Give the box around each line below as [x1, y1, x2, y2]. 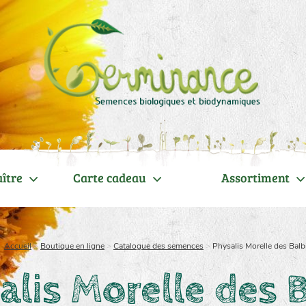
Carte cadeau [73, 169, 146, 186]
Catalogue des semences [113, 240, 204, 252]
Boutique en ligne [40, 240, 105, 252]
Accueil [4, 240, 31, 252]
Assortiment [221, 169, 290, 186]
